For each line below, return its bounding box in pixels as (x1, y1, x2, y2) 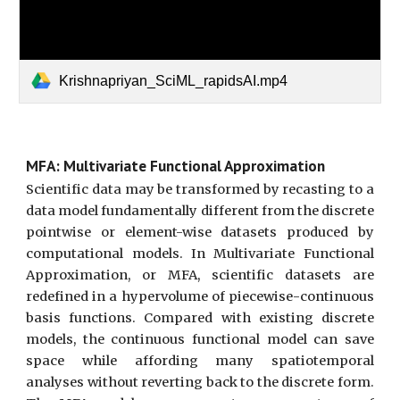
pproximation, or (35, 267, 169, 283)
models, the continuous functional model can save (26, 331, 374, 347)
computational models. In (26, 246, 214, 262)
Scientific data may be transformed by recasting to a (26, 181, 374, 197)
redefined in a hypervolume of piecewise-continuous (26, 288, 374, 304)
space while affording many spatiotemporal (26, 353, 374, 369)
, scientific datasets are (197, 267, 374, 283)
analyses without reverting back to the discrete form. (26, 374, 374, 390)
